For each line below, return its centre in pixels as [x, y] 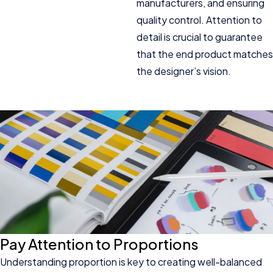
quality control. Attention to [199, 20]
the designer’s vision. [184, 71]
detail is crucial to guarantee [200, 37]
